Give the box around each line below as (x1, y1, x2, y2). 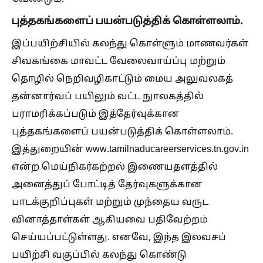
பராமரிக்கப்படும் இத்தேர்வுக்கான (12, 108, 180, 120)
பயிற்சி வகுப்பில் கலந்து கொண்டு (12, 249, 187, 261)
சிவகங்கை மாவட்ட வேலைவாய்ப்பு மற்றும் (12, 55, 225, 68)
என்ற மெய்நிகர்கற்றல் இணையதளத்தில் (12, 161, 218, 173)
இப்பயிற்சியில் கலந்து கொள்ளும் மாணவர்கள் (12, 38, 248, 50)
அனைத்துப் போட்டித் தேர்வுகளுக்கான (12, 178, 203, 191)
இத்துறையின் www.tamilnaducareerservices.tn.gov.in (12, 143, 249, 156)
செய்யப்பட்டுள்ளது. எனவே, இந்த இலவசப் (12, 231, 226, 244)
